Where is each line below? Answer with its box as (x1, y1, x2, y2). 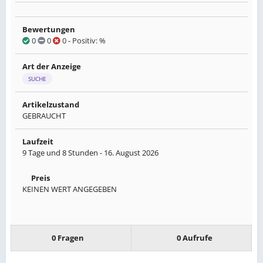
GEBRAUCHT (22, 110, 66, 121)
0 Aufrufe (176, 232, 213, 243)
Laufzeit (22, 136, 53, 147)
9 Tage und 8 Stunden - (22, 147, 104, 158)
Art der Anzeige (22, 61, 81, 72)
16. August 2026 (104, 147, 159, 158)
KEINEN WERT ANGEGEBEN (22, 183, 117, 194)
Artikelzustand (22, 99, 79, 110)
